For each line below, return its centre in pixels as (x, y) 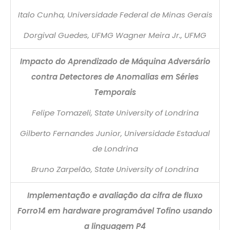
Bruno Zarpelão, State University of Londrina (115, 169)
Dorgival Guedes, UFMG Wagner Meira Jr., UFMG (115, 35)
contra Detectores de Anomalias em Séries (115, 76)
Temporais (115, 92)
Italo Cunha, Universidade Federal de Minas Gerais (115, 14)
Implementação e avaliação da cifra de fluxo (115, 195)
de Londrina (115, 148)
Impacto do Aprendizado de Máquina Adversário (115, 61)
